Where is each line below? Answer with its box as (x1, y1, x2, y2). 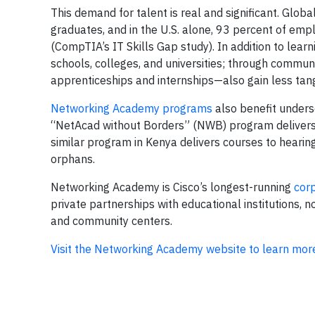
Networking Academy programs (51, 101, 212, 115)
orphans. (51, 152, 95, 166)
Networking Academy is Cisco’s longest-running (51, 180, 294, 194)
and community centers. (51, 214, 172, 228)
